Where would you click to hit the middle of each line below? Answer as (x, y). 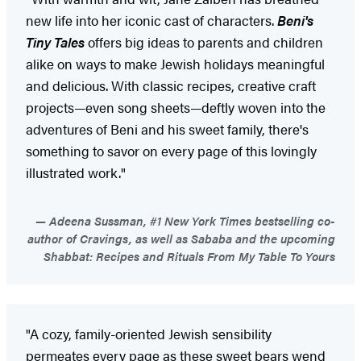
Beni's (295, 20)
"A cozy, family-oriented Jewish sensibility (149, 333)
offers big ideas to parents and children (204, 41)
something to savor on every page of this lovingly (171, 150)
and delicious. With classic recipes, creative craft (171, 85)
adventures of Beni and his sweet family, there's (167, 129)
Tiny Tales (55, 41)
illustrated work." (76, 172)
